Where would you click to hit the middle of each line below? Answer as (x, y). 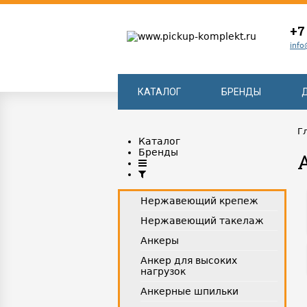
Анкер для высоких (189, 260)
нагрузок (163, 271)
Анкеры (160, 241)
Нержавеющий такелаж (202, 221)
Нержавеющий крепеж (199, 201)
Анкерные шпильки (189, 291)
